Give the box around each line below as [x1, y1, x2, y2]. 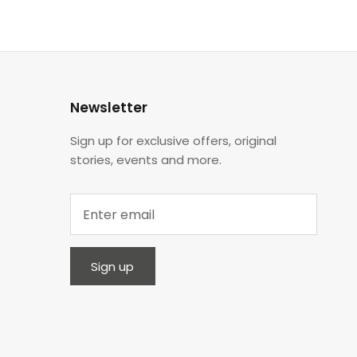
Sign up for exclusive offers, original [69, 131, 277, 149]
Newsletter [69, 97, 147, 117]
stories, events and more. [69, 151, 222, 168]
